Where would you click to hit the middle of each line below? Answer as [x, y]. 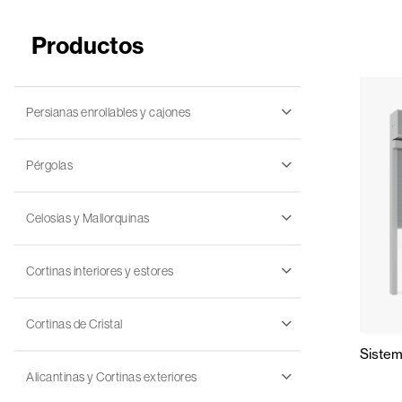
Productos [87, 46]
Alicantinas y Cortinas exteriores [112, 377]
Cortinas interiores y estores [100, 271]
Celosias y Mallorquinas [88, 218]
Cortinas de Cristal [74, 324]
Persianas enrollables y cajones [109, 112]
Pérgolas [49, 165]
